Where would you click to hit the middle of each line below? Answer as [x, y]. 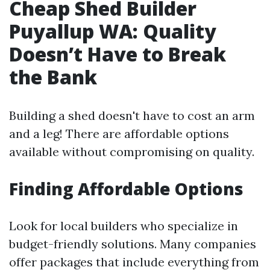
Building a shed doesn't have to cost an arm [132, 115]
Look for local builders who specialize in [124, 226]
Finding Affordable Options [126, 189]
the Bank [53, 77]
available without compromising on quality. [132, 152]
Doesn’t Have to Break [118, 54]
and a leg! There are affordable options [119, 133]
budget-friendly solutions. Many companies [133, 244]
